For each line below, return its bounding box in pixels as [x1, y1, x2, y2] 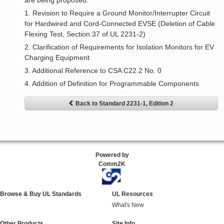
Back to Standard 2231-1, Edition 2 [75, 100, 174, 107]
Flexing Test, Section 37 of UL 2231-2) [24, 30, 146, 38]
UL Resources [112, 190, 153, 197]
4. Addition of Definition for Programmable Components [24, 79, 199, 88]
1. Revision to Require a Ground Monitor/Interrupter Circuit [24, 9, 210, 17]
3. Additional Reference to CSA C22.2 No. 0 [24, 66, 162, 75]
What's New [112, 201, 144, 208]
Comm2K [98, 160, 125, 168]
